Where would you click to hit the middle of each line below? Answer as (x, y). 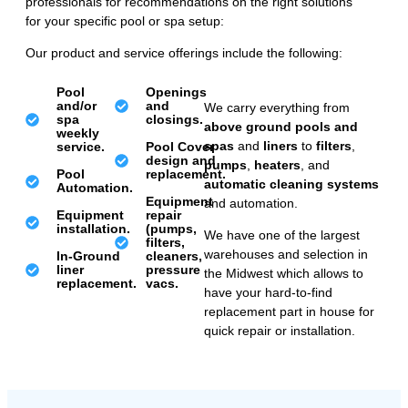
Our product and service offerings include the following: (184, 53)
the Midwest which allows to (284, 274)
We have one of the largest (282, 235)
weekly (77, 133)
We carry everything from (277, 108)
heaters (277, 165)
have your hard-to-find (268, 293)
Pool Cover (179, 147)
